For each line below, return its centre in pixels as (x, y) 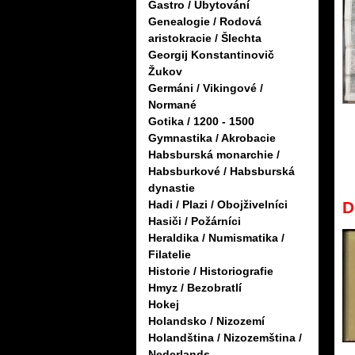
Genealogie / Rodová (205, 22)
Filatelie (170, 255)
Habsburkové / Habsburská (221, 172)
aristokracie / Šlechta (205, 38)
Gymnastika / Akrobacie (212, 138)
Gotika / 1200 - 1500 (201, 122)
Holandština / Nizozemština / (225, 338)
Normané (172, 105)
